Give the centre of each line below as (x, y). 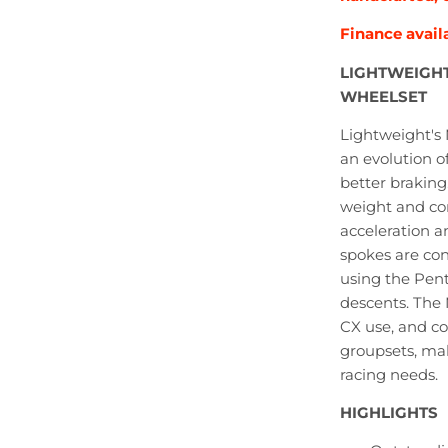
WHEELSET (383, 96)
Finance (370, 34)
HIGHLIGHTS (388, 412)
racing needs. (388, 374)
